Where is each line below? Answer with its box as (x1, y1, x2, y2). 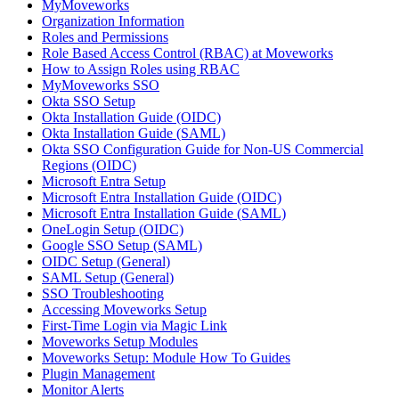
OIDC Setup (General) (42, 254, 170, 270)
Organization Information (42, 13, 184, 29)
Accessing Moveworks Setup (42, 302, 207, 318)
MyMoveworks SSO (42, 77, 159, 94)
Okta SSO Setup (42, 94, 135, 110)
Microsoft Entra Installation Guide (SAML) (42, 206, 286, 222)
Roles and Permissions (42, 29, 168, 45)
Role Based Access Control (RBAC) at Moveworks (42, 45, 333, 61)
